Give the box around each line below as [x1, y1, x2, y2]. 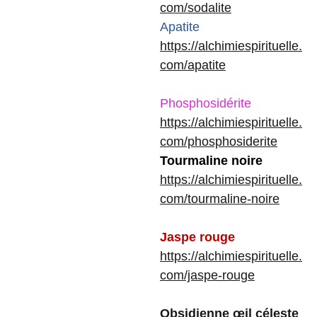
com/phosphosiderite [160, 134, 277, 149]
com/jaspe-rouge [160, 268, 255, 282]
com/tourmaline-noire [160, 192, 279, 206]
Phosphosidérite [160, 96, 251, 110]
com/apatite [160, 58, 226, 72]
